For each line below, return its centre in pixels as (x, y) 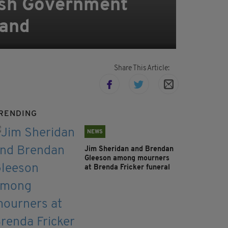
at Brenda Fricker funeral (127, 168)
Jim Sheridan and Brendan (129, 150)
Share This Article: (141, 69)
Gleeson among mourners (127, 159)
